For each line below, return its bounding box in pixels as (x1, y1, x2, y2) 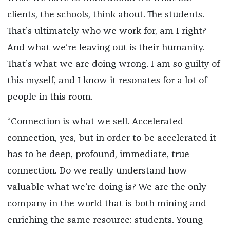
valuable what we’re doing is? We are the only (7, 182, 206, 192)
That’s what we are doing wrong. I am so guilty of (7, 59, 220, 69)
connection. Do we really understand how (7, 166, 187, 176)
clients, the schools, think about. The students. (7, 10, 204, 20)
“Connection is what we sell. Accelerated (7, 117, 183, 126)
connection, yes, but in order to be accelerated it (7, 133, 216, 143)
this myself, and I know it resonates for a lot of (7, 75, 207, 85)
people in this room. (7, 92, 93, 102)
